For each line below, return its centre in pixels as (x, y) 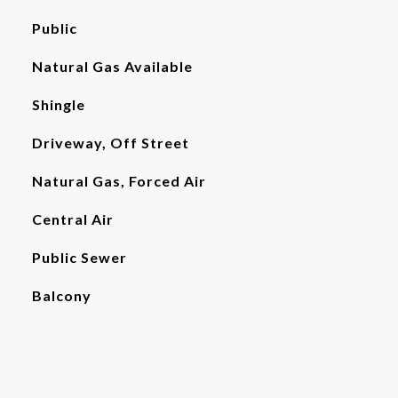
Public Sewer (79, 257)
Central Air (72, 219)
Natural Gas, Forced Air (119, 181)
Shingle (58, 104)
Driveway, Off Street (110, 143)
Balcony (61, 295)
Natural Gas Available (112, 66)
